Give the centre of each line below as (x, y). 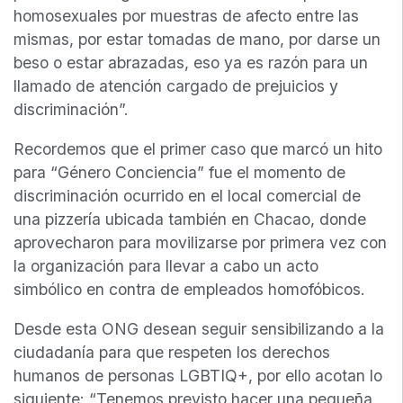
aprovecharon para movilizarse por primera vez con (200, 243)
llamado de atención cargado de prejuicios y (176, 86)
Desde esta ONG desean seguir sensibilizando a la (199, 328)
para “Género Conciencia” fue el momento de (179, 173)
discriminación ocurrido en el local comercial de (187, 196)
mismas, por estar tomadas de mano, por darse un (197, 40)
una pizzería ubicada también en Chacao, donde (190, 219)
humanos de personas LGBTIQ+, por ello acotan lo (198, 375)
